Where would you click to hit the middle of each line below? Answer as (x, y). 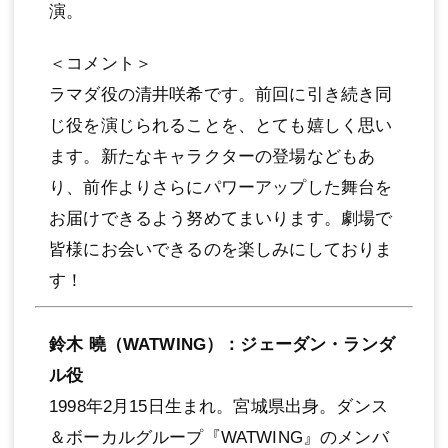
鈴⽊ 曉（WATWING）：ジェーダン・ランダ (222, 344)
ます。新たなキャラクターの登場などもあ (212, 156)
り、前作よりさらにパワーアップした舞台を (221, 187)
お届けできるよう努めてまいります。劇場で (221, 218)
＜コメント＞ (101, 63)
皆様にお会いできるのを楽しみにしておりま (221, 249)
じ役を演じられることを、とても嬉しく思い (221, 125)
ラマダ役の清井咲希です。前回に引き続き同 (221, 94)
